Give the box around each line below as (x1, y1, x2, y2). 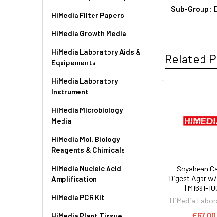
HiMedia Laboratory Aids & (51, 47, 141, 56)
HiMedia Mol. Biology (51, 134, 120, 143)
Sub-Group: (171, 4, 214, 13)
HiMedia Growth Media (51, 29, 126, 38)
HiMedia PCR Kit (51, 192, 105, 201)
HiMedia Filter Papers (51, 10, 124, 19)
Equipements (51, 58, 96, 67)
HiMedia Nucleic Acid (51, 163, 121, 172)
